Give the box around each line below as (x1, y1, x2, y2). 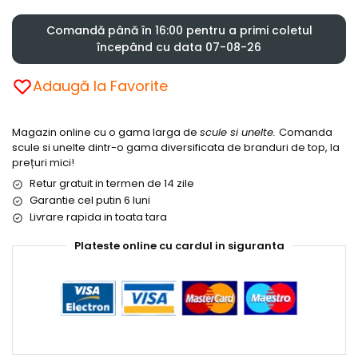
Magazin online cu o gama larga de (12, 125, 200, 141)
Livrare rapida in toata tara (30, 209, 167, 225)
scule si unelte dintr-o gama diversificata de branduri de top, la (12, 140, 340, 156)
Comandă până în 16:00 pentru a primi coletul (46, 22, 312, 39)
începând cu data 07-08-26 (97, 39, 261, 56)
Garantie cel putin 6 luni (30, 193, 150, 209)
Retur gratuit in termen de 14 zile (30, 176, 194, 192)
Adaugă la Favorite (33, 76, 168, 97)
